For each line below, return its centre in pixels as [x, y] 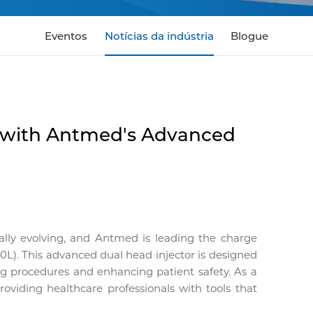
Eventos [66, 36]
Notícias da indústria [159, 36]
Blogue [250, 36]
